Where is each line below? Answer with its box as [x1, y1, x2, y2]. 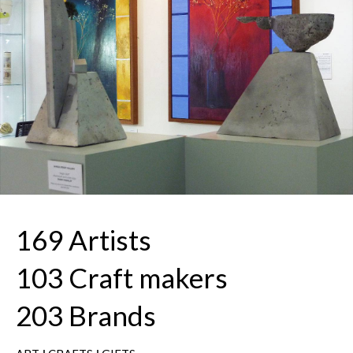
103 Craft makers [16, 261, 228, 295]
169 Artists [16, 223, 151, 257]
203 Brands [16, 299, 156, 333]
